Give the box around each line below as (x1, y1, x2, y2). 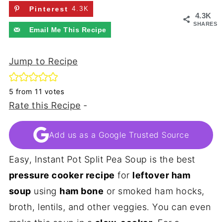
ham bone (59, 185, 104, 196)
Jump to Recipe (8, 55, 78, 66)
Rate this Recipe (8, 100, 81, 111)
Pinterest (29, 5, 68, 13)
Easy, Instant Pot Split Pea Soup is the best (8, 154, 195, 165)
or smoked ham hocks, (104, 185, 205, 196)
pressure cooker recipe (8, 169, 115, 180)
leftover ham (132, 169, 191, 180)
